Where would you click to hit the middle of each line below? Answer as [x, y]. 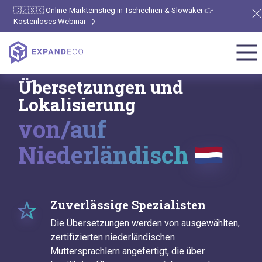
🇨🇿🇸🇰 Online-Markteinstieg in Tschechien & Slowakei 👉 [113, 10]
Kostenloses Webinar [51, 21]
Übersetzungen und [101, 87]
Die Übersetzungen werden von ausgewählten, [145, 223]
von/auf [62, 129]
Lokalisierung [77, 104]
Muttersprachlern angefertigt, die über [127, 251]
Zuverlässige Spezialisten [128, 204]
